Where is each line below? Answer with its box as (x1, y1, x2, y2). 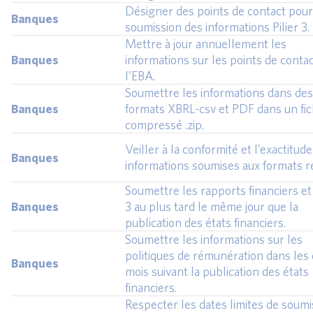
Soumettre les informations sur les (125, 232, 303, 247)
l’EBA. (125, 68, 155, 84)
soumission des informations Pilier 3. (125, 20, 310, 35)
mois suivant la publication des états (125, 264, 309, 279)
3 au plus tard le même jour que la (125, 199, 298, 214)
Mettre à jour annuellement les (125, 36, 286, 52)
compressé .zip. (125, 117, 204, 133)
